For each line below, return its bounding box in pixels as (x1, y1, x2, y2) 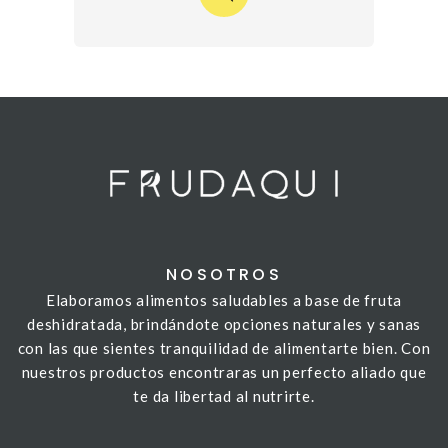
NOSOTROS (166, 263, 282, 287)
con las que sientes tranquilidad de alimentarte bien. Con (17, 339, 431, 358)
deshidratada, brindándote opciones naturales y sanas (27, 315, 421, 334)
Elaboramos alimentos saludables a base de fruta (45, 291, 403, 310)
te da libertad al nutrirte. (133, 387, 315, 406)
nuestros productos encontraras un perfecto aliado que (21, 363, 427, 382)
